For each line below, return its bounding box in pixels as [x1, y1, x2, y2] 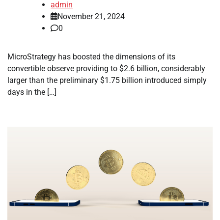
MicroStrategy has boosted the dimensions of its [7, 52, 175, 62]
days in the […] [7, 87, 56, 97]
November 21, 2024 [57, 12, 125, 22]
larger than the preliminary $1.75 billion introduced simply [7, 76, 207, 85]
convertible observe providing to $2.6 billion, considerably [7, 64, 205, 74]
